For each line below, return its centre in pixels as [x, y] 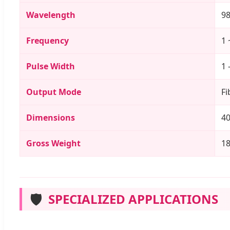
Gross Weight [53, 143]
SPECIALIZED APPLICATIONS [133, 199]
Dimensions [51, 118]
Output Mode [54, 92]
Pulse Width [51, 66]
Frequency [47, 41]
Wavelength [51, 15]
